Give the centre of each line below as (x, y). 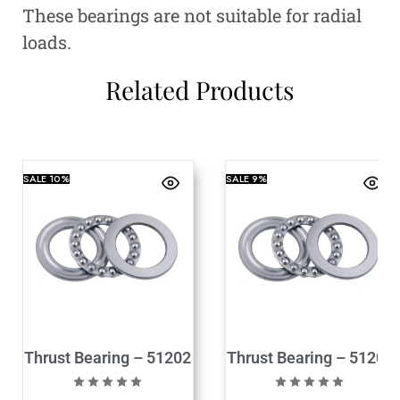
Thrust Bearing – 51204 (310, 358)
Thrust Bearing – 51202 (108, 358)
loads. (47, 42)
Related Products (200, 89)
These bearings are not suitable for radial (192, 15)
